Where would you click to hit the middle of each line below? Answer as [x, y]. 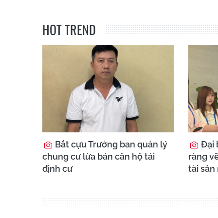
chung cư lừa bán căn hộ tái [99, 157]
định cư [57, 169]
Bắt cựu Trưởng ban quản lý [110, 145]
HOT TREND [69, 30]
